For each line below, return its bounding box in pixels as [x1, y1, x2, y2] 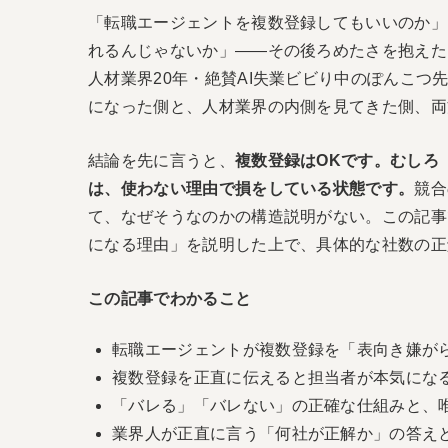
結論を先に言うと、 [88, 152, 235, 170]
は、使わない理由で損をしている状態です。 [88, 180, 415, 198]
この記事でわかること [88, 289, 252, 307]
